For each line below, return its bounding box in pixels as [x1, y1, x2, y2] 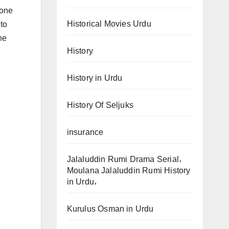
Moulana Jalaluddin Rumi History [66, 166, 191, 175]
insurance [66, 128, 104, 136]
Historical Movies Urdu [66, 19, 151, 28]
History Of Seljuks [66, 101, 134, 109]
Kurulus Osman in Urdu [66, 204, 154, 213]
